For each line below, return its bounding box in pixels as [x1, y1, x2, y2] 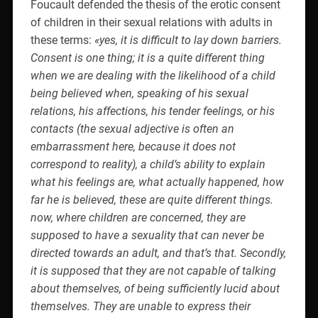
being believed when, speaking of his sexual [30, 86, 248, 100]
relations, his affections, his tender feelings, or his [30, 104, 275, 118]
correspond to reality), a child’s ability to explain [30, 157, 265, 171]
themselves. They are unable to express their [30, 299, 251, 313]
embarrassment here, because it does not [30, 139, 236, 153]
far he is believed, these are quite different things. [30, 192, 273, 207]
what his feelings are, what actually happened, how [30, 175, 284, 189]
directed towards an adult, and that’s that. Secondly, [30, 246, 286, 260]
